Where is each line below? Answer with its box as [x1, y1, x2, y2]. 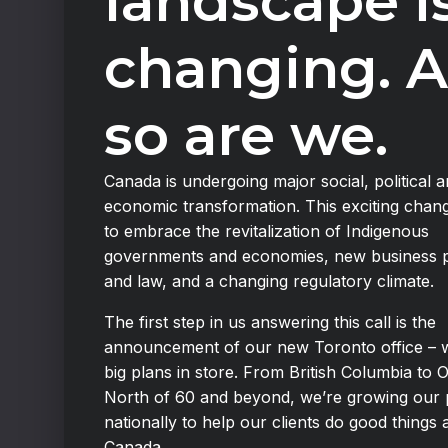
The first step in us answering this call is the [103, 311, 436, 332]
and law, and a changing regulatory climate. [103, 270, 434, 291]
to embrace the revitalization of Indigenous [103, 220, 429, 241]
